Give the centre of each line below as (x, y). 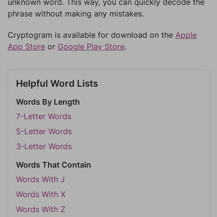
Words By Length (48, 102)
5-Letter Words (44, 131)
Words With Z (41, 209)
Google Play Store (91, 46)
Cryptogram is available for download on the (92, 35)
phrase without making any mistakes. (76, 14)
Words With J (40, 179)
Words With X (41, 194)
